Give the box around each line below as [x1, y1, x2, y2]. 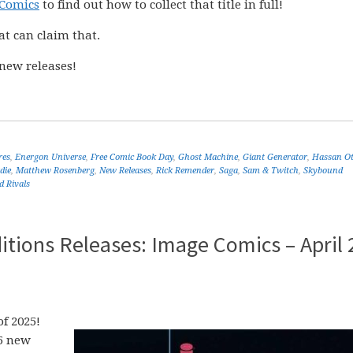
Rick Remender [156, 165, 214, 176]
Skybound [303, 165, 343, 176]
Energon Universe [15, 152, 86, 162]
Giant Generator [243, 152, 307, 162]
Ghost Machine [178, 152, 238, 162]
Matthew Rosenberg [16, 165, 95, 176]
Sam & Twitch [243, 165, 299, 176]
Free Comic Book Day [91, 152, 173, 162]
